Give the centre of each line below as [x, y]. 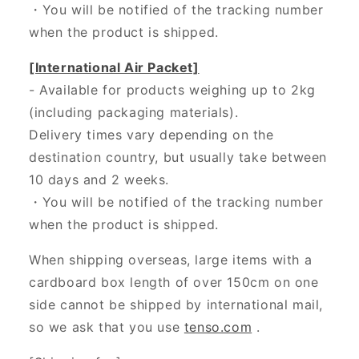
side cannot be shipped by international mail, [176, 305]
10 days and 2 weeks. [99, 180]
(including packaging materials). [134, 113]
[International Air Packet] [114, 68]
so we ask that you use [107, 327]
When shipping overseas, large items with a [171, 260]
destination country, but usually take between [178, 157]
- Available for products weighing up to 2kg [172, 90]
